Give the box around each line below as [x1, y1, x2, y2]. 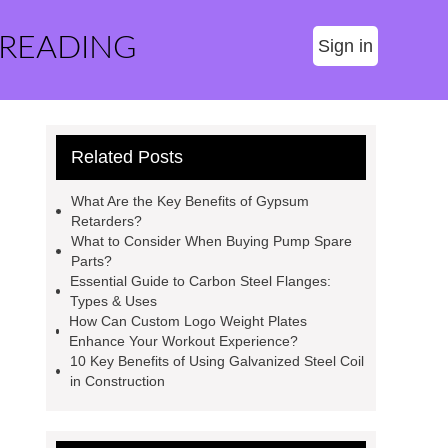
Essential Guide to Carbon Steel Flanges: [70, 273, 332, 289]
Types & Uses [70, 293, 158, 309]
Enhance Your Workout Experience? [69, 333, 299, 349]
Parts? [70, 253, 112, 269]
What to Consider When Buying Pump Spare [70, 233, 352, 249]
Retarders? [70, 213, 142, 229]
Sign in [318, 36, 373, 56]
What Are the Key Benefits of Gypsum [70, 193, 309, 209]
